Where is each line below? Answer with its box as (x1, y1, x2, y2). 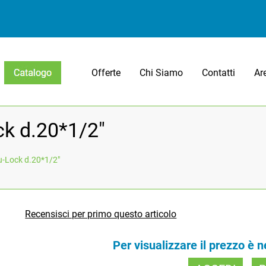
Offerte (91, 66, 121, 78)
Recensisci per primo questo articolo (25, 208, 177, 220)
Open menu (4, 84, 52, 96)
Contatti (202, 66, 236, 78)
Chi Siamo (140, 66, 183, 78)
